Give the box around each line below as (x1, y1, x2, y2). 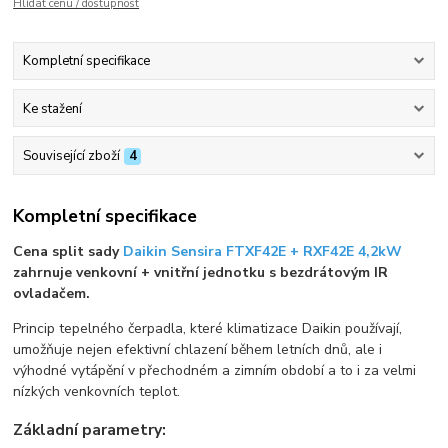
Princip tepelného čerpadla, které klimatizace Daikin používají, (13, 319, 403, 339)
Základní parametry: (13, 418, 167, 441)
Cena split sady (13, 242, 124, 262)
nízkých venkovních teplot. (13, 382, 181, 402)
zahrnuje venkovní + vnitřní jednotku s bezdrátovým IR (13, 263, 389, 283)
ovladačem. (13, 284, 95, 304)
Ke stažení (22, 99, 82, 118)
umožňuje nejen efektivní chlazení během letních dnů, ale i (13, 340, 383, 360)
